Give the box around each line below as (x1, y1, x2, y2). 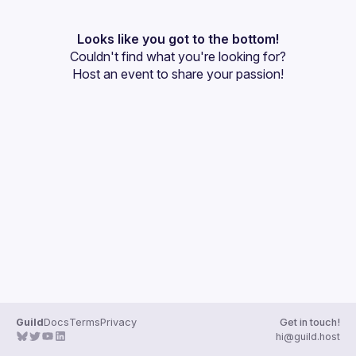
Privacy (100, 316, 137, 328)
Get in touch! (280, 316, 340, 328)
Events (48, 56, 87, 72)
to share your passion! (153, 66, 284, 82)
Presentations (48, 25, 130, 41)
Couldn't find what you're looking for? (70, 48, 286, 64)
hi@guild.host (276, 331, 340, 342)
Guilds (48, 86, 85, 102)
